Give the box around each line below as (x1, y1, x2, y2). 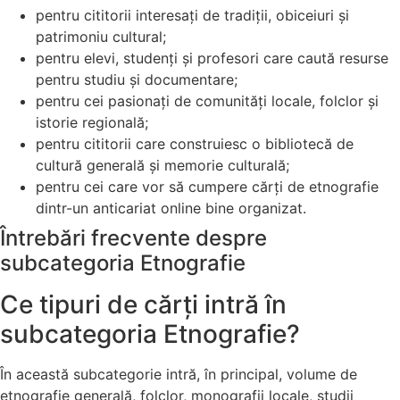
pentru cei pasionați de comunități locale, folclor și (36, 92, 379, 111)
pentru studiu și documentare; (36, 71, 237, 89)
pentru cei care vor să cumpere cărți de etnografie (36, 178, 379, 196)
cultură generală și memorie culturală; (36, 156, 289, 175)
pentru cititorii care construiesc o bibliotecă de (36, 135, 354, 154)
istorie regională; (36, 113, 148, 132)
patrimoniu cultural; (36, 28, 166, 46)
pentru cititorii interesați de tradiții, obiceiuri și (36, 6, 349, 25)
